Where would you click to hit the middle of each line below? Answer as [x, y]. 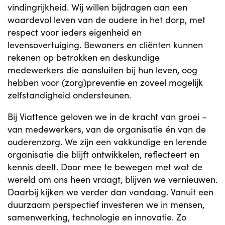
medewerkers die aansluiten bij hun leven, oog [102, 70]
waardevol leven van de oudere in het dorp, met [106, 20]
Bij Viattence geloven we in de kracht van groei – [107, 117]
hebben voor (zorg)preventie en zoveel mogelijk [105, 82]
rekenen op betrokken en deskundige [84, 57]
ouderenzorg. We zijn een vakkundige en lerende [107, 142]
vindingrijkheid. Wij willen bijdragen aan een [97, 7]
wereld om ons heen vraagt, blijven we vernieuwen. [113, 179]
